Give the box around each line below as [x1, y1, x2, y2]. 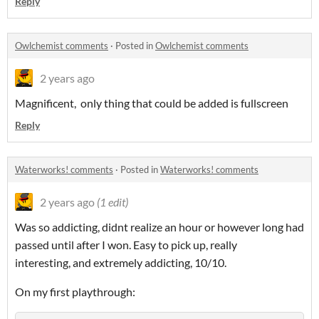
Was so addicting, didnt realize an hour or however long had [15, 220, 304, 234]
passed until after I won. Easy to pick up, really [15, 238, 237, 251]
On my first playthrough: [15, 285, 135, 298]
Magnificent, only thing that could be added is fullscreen [15, 96, 288, 110]
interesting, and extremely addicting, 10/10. [15, 256, 226, 269]
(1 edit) [97, 195, 128, 209]
